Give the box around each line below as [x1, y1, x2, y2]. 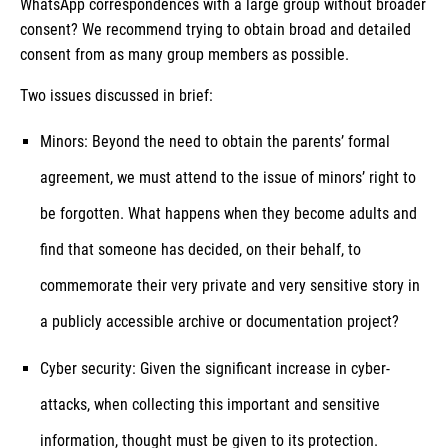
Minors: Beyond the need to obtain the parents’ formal [40, 131, 390, 151]
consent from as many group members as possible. [20, 44, 353, 64]
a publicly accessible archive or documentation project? [40, 311, 399, 331]
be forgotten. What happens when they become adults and [40, 203, 417, 223]
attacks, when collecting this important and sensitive [40, 394, 380, 414]
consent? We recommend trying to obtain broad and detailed [20, 19, 411, 39]
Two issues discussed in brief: [20, 85, 213, 105]
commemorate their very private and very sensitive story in [40, 275, 420, 295]
